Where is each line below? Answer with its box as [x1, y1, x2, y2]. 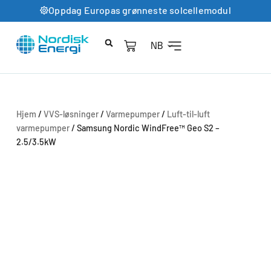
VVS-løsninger [43, 109, 99, 120]
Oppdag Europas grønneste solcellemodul [48, 4, 231, 16]
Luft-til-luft [166, 109, 210, 120]
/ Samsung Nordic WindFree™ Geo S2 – [69, 123, 220, 134]
